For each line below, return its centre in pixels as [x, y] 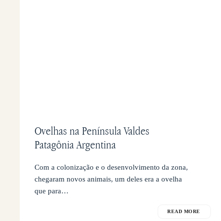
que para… [52, 191]
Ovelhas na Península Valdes [92, 131]
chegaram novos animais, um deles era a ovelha [109, 179]
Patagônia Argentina [75, 145]
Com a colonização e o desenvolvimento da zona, [111, 167]
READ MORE [184, 212]
